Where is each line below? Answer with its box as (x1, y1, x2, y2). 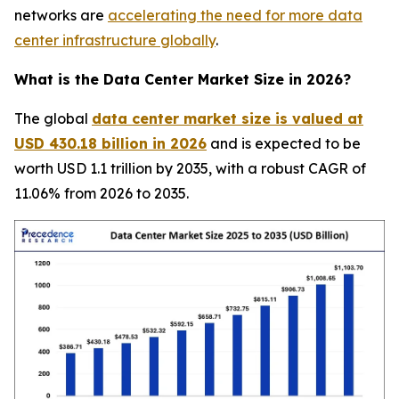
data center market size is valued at (92, 110, 363, 127)
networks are (14, 6, 108, 24)
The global (14, 110, 92, 127)
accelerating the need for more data (108, 6, 362, 24)
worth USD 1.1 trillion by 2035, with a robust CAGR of (14, 159, 366, 177)
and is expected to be (207, 134, 361, 152)
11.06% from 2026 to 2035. (14, 184, 189, 202)
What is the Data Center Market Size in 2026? (14, 70, 351, 88)
